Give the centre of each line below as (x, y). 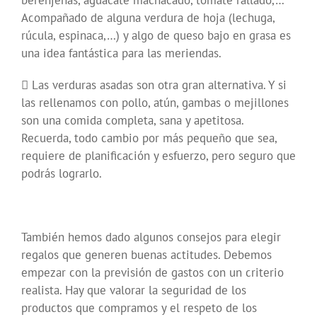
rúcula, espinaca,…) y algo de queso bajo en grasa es (156, 36)
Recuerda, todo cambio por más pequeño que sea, (149, 138)
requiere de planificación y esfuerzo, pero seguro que (158, 156)
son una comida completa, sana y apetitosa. (132, 121)
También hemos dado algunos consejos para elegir (151, 237)
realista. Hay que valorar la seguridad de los (134, 290)
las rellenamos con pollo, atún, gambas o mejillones (155, 103)
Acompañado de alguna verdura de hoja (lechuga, (148, 18)
